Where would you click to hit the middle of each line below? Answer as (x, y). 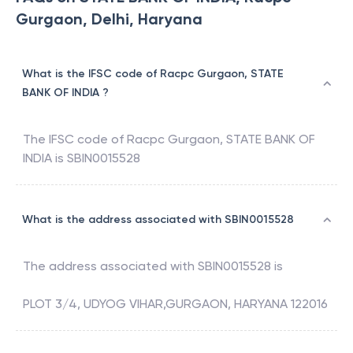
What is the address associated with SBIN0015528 (158, 220)
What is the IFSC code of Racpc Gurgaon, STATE (153, 74)
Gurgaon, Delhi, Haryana (109, 19)
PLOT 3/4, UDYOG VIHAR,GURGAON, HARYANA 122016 (175, 304)
